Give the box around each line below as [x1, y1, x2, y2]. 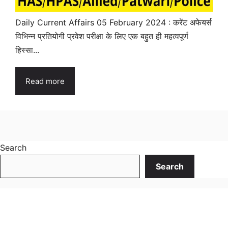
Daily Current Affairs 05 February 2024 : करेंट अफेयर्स [15, 17, 212, 27]
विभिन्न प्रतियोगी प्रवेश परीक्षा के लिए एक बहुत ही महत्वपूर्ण [15, 31, 188, 41]
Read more [25, 76, 65, 86]
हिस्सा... [15, 44, 39, 55]
